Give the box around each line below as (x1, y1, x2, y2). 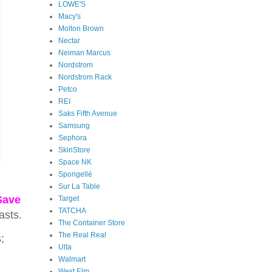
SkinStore (58, 145, 90, 154)
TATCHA (58, 206, 86, 215)
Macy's (58, 12, 81, 21)
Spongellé (58, 169, 92, 178)
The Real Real (58, 230, 106, 239)
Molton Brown (58, 24, 104, 33)
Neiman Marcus (58, 48, 110, 57)
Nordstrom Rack (58, 72, 112, 81)
